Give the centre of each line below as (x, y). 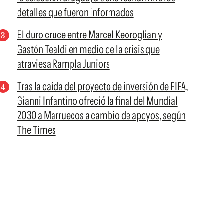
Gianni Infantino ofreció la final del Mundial (97, 101)
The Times (36, 130)
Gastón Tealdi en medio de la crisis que (88, 49)
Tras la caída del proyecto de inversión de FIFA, (102, 86)
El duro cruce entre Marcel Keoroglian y (89, 35)
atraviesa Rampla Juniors (63, 64)
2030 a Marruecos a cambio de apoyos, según (101, 115)
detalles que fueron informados (75, 12)
